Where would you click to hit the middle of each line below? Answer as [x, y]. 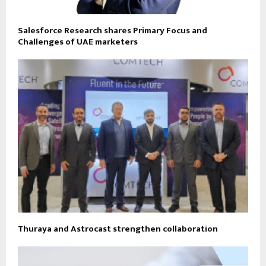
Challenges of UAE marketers [78, 42]
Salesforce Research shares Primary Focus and [113, 30]
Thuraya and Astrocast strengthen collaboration [118, 229]
